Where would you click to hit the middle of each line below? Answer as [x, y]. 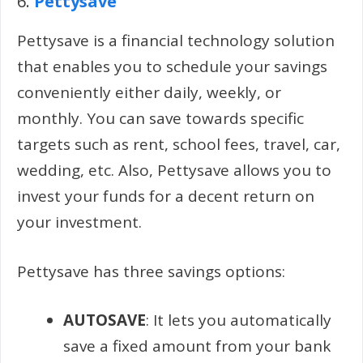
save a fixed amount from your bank [197, 346]
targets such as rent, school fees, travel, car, [179, 144]
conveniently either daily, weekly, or [149, 92]
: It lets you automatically [239, 320]
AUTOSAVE [105, 320]
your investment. [79, 222]
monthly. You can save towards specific [160, 118]
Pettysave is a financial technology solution [176, 41]
